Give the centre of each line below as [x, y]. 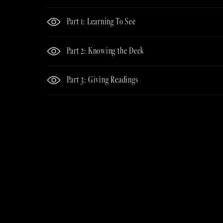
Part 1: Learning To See [101, 21]
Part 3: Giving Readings [102, 80]
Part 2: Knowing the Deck [106, 50]
